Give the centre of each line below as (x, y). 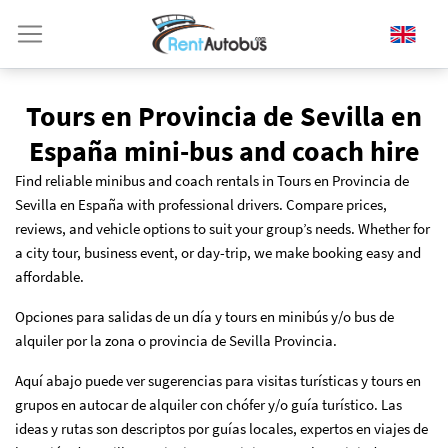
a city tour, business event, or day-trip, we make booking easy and (218, 252)
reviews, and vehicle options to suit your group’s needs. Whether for (222, 228)
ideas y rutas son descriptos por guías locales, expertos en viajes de (221, 428)
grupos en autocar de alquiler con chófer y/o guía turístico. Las (208, 404)
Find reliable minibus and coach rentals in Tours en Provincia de (212, 180)
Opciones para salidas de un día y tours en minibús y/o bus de (204, 316)
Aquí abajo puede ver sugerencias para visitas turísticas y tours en (218, 380)
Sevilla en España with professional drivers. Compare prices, (201, 204)
